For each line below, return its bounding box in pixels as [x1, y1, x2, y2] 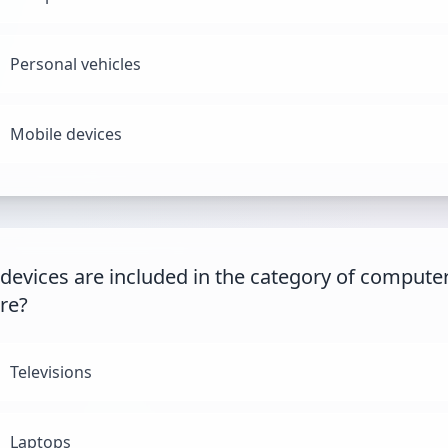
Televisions [10, 361, 92, 383]
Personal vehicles [10, 53, 141, 75]
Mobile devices [10, 123, 122, 145]
